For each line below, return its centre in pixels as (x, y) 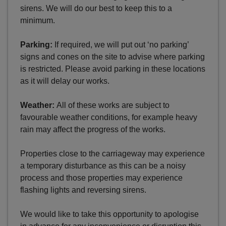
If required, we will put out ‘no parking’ (121, 45)
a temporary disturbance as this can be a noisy (103, 166)
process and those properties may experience (101, 178)
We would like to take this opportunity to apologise (109, 214)
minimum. (39, 21)
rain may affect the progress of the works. (93, 130)
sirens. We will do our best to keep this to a (96, 9)
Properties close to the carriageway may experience (112, 154)
